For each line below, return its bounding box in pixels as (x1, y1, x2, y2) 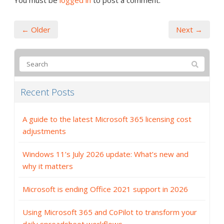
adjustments (22, 126, 66, 136)
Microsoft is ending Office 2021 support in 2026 (22, 184, 188, 194)
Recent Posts (20, 86, 74, 98)
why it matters (22, 161, 73, 171)
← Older (21, 24, 50, 35)
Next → (176, 24, 202, 35)
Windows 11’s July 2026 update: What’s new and (22, 149, 188, 159)
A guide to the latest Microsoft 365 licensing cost (22, 114, 191, 124)
